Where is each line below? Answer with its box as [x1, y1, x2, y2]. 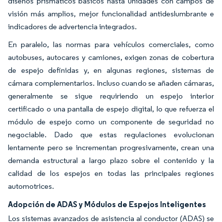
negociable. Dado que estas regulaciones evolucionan [8, 130, 214, 139]
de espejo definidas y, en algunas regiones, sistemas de [8, 65, 214, 75]
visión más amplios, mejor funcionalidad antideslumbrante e [8, 9, 214, 18]
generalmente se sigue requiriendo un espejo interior [8, 91, 214, 101]
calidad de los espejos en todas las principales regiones [8, 168, 214, 178]
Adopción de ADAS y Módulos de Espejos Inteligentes [8, 199, 206, 209]
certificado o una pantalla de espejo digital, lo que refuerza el [8, 104, 214, 113]
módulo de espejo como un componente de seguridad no [8, 117, 214, 126]
